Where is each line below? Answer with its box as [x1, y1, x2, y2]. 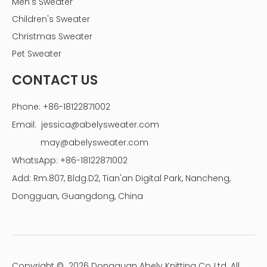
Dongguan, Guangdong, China [12, 190, 143, 203]
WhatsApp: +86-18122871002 [12, 154, 128, 167]
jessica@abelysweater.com [41, 119, 159, 131]
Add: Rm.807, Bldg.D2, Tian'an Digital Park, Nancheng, [12, 172, 231, 185]
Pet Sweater [12, 48, 61, 60]
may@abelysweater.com [41, 136, 148, 149]
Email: [12, 119, 41, 131]
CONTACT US [12, 71, 98, 90]
